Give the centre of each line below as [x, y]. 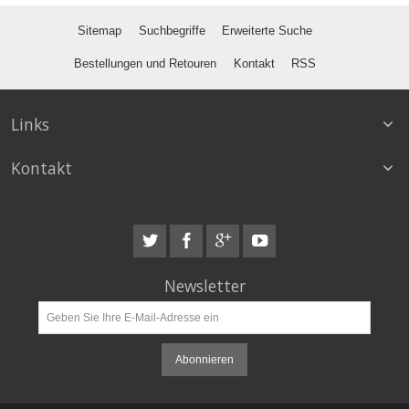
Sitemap [100, 30]
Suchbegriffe [172, 30]
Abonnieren [204, 360]
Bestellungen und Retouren [146, 63]
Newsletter [204, 286]
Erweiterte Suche [267, 30]
